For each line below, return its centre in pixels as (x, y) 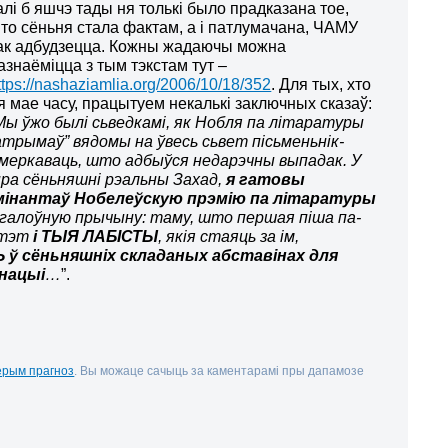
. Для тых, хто (321, 84)
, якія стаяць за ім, (229, 236)
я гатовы (266, 179)
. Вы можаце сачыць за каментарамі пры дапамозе (219, 370)
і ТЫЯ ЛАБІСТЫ (94, 236)
